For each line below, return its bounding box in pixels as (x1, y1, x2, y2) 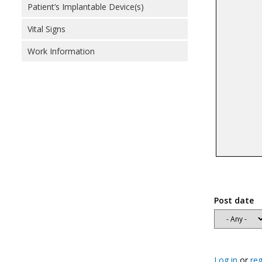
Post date (213, 194, 254, 206)
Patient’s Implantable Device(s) (27, 1, 144, 12)
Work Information (27, 46, 95, 57)
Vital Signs (27, 23, 65, 35)
